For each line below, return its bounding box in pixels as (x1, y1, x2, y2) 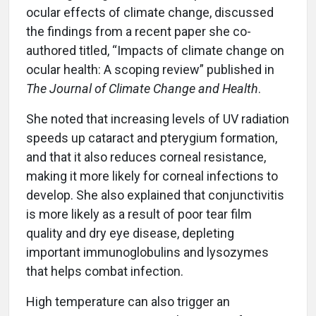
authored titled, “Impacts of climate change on (26, 43, 284, 59)
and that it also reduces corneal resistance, (26, 150, 266, 165)
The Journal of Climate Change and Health (26, 81, 258, 97)
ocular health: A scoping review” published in (26, 62, 274, 78)
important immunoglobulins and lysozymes (26, 245, 269, 260)
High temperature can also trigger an (26, 294, 230, 310)
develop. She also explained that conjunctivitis (26, 188, 284, 203)
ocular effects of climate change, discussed (26, 5, 274, 20)
